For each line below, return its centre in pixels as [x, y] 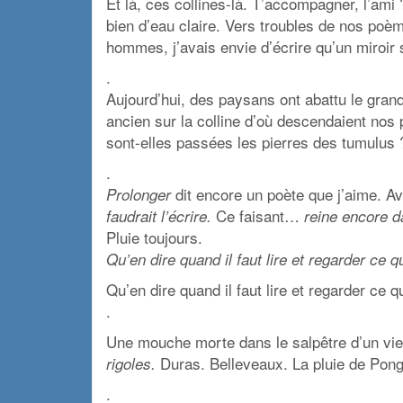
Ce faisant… [255, 215]
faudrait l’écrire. [159, 215]
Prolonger [139, 194]
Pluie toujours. [154, 237]
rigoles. [133, 363]
